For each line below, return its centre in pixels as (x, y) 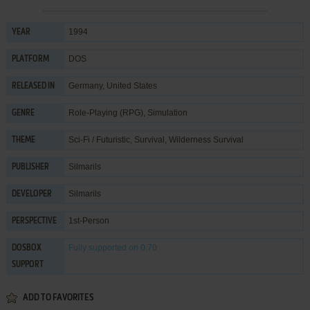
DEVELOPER (31, 194)
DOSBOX (26, 248)
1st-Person (89, 220)
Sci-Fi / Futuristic (99, 139)
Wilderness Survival (206, 139)
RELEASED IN (33, 86)
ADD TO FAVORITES (58, 298)
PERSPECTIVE (34, 221)
